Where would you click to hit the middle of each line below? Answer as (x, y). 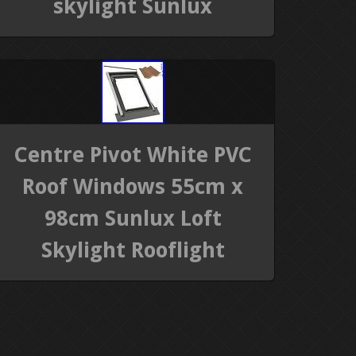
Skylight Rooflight (133, 250)
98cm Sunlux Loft (133, 218)
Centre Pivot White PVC (133, 154)
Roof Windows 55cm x (133, 186)
